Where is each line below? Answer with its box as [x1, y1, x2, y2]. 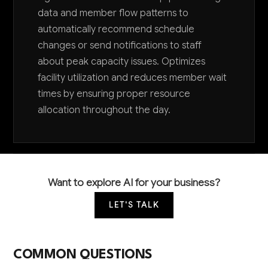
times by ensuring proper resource [38, 88, 191, 100]
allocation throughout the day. [38, 104, 171, 116]
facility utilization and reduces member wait [38, 72, 227, 84]
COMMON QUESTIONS [13, 248, 153, 261]
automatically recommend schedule [38, 23, 195, 35]
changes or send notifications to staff [38, 39, 202, 51]
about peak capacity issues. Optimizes [38, 56, 206, 68]
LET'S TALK [108, 199, 160, 210]
